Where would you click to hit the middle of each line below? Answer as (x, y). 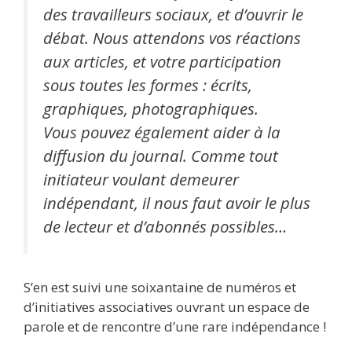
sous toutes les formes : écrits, (148, 84)
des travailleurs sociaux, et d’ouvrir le (173, 14)
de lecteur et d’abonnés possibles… (165, 226)
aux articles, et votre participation (162, 61)
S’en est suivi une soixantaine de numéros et (160, 288)
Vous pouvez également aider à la (162, 132)
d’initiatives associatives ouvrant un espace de (167, 307)
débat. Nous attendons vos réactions (172, 37)
